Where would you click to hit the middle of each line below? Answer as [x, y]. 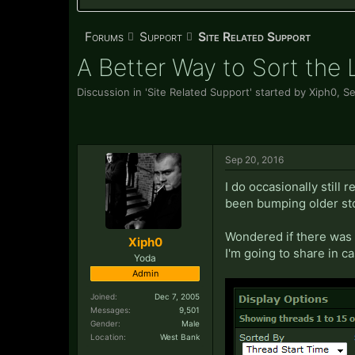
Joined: [104, 296]
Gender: [105, 323]
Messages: [111, 309]
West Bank [180, 336]
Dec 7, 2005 [177, 296]
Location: [108, 336]
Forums [104, 37]
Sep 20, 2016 [254, 159]
